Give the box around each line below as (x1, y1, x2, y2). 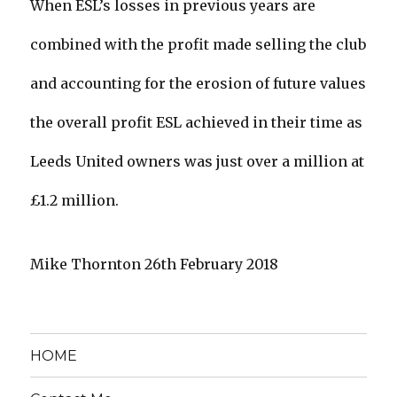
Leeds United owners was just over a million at (30, 152, 365, 171)
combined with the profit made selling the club (30, 35, 367, 54)
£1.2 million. (30, 191, 120, 210)
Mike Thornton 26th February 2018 (30, 255, 279, 274)
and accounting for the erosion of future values (30, 74, 367, 93)
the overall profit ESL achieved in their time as (30, 113, 363, 132)
